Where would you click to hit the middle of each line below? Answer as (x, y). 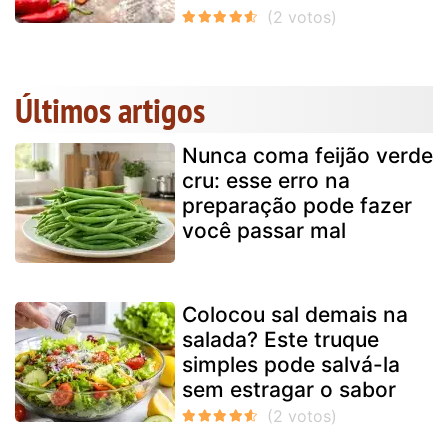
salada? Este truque (280, 340)
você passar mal (264, 231)
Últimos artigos (110, 110)
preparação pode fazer (297, 206)
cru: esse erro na (266, 181)
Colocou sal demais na (295, 315)
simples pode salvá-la (291, 365)
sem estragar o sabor (289, 390)
